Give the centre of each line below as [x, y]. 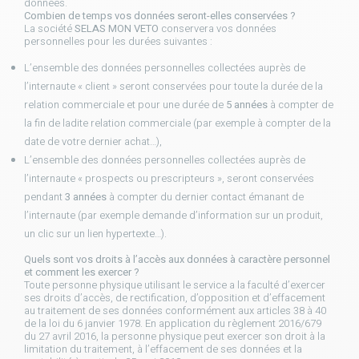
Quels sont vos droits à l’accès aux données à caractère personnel [177, 259]
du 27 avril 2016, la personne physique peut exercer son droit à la [175, 336]
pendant [43, 197]
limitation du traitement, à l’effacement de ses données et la [163, 349]
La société [48, 28]
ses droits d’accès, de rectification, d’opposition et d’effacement [175, 298]
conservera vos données [218, 28]
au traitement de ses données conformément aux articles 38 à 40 [175, 311]
